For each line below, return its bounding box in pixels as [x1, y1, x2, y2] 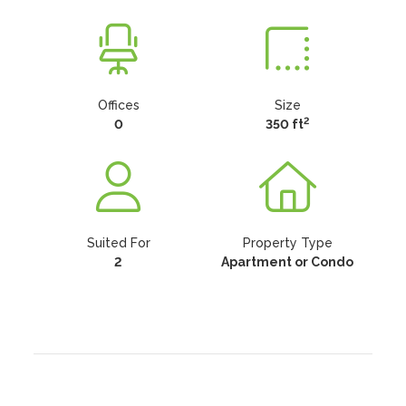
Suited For [86, 236, 150, 250]
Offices [97, 98, 140, 112]
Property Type [242, 236, 333, 250]
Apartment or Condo [221, 255, 354, 269]
